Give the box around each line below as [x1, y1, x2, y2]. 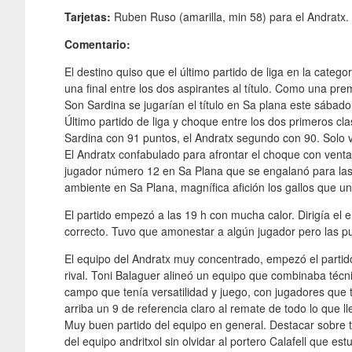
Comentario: [64, 35, 130, 52]
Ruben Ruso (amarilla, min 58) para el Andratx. [111, 8, 349, 24]
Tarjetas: [64, 8, 111, 24]
